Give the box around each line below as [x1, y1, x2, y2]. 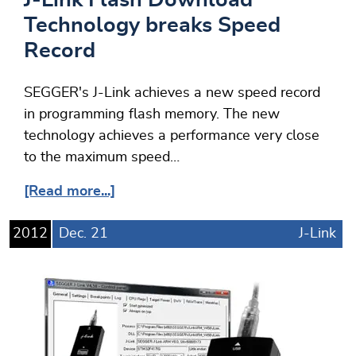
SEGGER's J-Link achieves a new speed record [24, 85, 320, 100]
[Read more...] [24, 184, 115, 199]
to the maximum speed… [24, 149, 180, 164]
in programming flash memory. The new [24, 106, 280, 122]
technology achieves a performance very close [24, 128, 319, 143]
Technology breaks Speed [24, 14, 281, 36]
